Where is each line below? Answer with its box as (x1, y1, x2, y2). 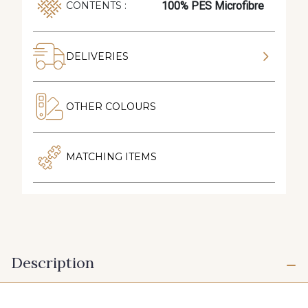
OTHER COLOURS (66, 100, 156, 113)
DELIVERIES (66, 49, 129, 63)
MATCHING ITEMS (66, 151, 157, 164)
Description (11, 253, 94, 273)
